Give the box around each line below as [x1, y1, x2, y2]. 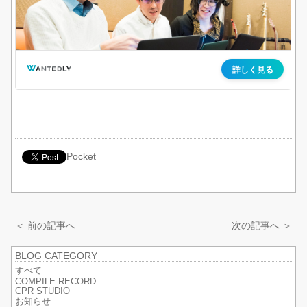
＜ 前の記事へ [15, 219, 76, 231]
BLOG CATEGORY [15, 249, 98, 261]
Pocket [66, 150, 97, 162]
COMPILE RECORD [15, 276, 97, 286]
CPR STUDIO [15, 286, 71, 296]
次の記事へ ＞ [231, 219, 292, 231]
